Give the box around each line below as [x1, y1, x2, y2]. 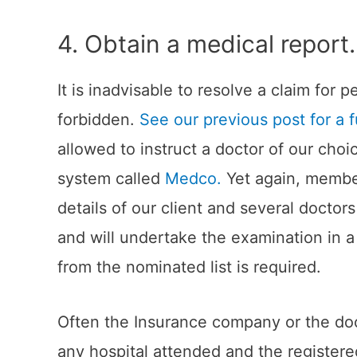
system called [57, 169, 165, 189]
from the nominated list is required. [57, 257, 321, 277]
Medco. [165, 169, 222, 189]
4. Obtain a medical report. [57, 29, 355, 59]
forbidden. [57, 110, 139, 130]
